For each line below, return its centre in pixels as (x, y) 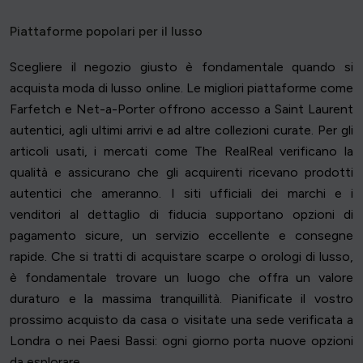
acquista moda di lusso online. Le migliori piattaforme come (181, 88)
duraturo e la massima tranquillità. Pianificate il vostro (181, 299)
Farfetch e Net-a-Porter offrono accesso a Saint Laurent (181, 109)
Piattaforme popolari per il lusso (106, 32)
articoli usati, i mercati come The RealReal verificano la (181, 152)
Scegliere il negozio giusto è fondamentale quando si (181, 67)
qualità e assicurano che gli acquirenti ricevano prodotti (181, 173)
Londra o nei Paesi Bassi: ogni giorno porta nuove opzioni (181, 341)
